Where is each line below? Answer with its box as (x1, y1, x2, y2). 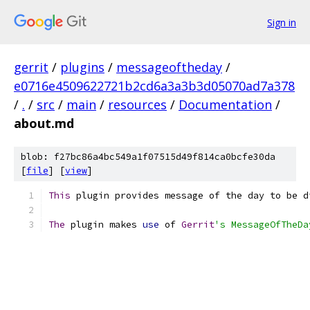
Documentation (179, 96, 272, 113)
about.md (14, 115, 74, 131)
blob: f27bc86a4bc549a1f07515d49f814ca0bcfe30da (21, 151, 275, 163)
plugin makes (65, 219, 143, 230)
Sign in (267, 15, 296, 29)
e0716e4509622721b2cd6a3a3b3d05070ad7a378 (14, 77, 295, 94)
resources (108, 96, 167, 113)
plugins (60, 59, 104, 75)
